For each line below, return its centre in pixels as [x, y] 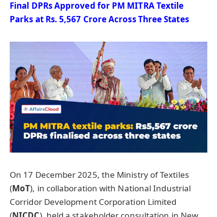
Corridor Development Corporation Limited [93, 201]
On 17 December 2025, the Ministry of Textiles [99, 174]
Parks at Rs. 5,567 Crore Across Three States [99, 19]
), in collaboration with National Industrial [111, 188]
